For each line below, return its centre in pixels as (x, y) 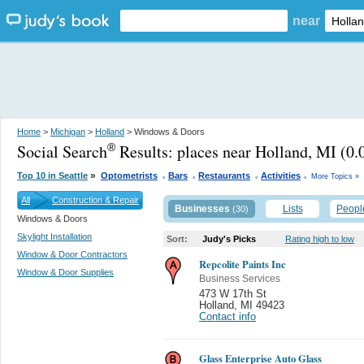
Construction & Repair (95, 200)
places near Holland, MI (257, 152)
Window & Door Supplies (65, 272)
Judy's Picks (229, 239)
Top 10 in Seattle (52, 175)
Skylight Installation (54, 236)
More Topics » (335, 176)
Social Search (62, 152)
